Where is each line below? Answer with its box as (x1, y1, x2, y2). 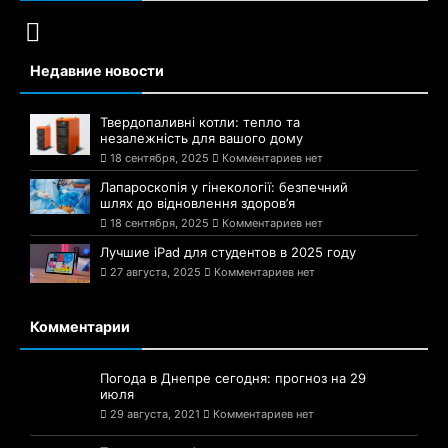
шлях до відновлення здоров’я (100, 194, 295, 211)
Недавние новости (30, 61, 164, 79)
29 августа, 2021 (110, 407, 200, 422)
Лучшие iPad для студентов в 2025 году (100, 243, 356, 260)
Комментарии (30, 318, 130, 336)
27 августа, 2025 (110, 264, 201, 279)
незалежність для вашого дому (100, 129, 303, 146)
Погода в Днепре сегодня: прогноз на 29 (100, 370, 366, 387)
